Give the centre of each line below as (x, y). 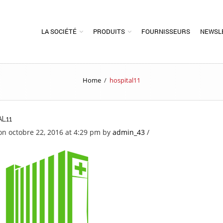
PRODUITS (109, 31)
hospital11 (125, 80)
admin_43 (128, 132)
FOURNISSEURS (166, 31)
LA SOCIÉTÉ (59, 31)
